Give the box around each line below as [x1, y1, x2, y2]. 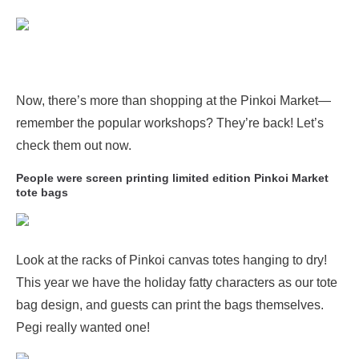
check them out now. [16, 139, 131, 152]
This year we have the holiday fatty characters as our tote [16, 276, 337, 289]
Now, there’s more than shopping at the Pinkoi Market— [16, 94, 331, 107]
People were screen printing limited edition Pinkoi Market [16, 171, 329, 184]
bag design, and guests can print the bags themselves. [16, 298, 324, 312]
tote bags [16, 186, 68, 199]
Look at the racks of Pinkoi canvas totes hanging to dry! [16, 253, 327, 267]
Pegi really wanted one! [16, 321, 150, 334]
